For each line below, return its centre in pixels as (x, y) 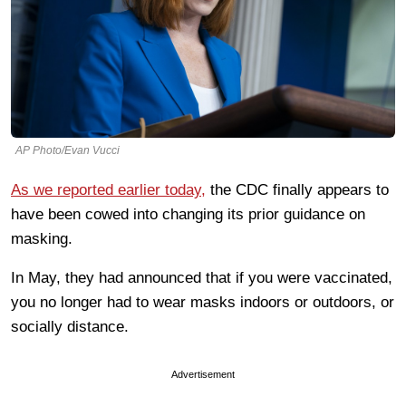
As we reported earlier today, (108, 189)
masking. (42, 238)
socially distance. (70, 326)
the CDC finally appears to (297, 189)
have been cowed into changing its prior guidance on (188, 214)
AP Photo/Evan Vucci (68, 150)
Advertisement (203, 374)
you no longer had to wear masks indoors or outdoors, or (203, 302)
